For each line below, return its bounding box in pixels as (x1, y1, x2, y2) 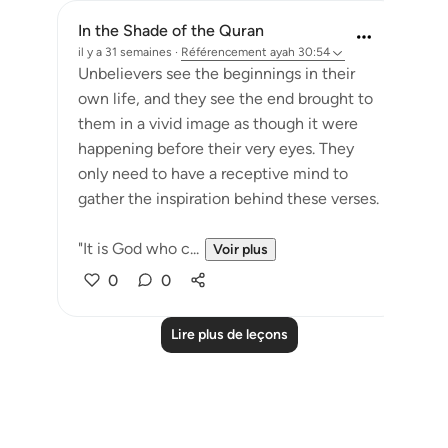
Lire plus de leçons (170, 326, 288, 343)
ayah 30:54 (270, 45, 330, 59)
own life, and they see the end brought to (78, 89, 373, 108)
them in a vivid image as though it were (78, 114, 358, 133)
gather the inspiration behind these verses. (78, 189, 379, 208)
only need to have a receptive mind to (78, 164, 348, 183)
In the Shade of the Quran (78, 21, 264, 40)
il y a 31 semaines (78, 45, 172, 59)
